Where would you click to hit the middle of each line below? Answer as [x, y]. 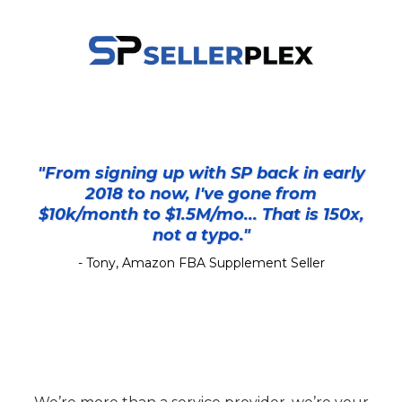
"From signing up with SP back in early [201, 174]
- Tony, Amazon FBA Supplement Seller [201, 263]
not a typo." [201, 236]
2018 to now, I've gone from [201, 194]
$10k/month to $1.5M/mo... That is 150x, [201, 215]
